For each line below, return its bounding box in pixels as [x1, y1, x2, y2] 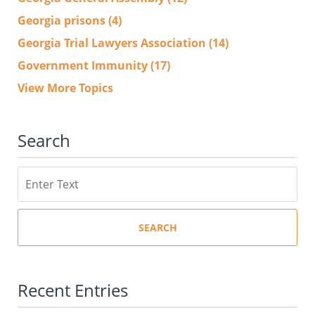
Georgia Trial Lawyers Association [18, 34, 209, 51]
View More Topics [18, 79, 113, 96]
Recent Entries [18, 278, 128, 302]
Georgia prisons [18, 12, 108, 28]
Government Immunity [18, 57, 150, 73]
